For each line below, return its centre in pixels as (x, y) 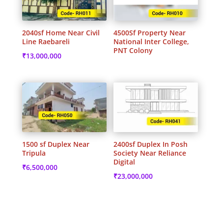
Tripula (34, 153)
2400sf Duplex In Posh (151, 144)
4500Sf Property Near (150, 33)
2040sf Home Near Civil (61, 33)
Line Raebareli (46, 42)
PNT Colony (133, 51)
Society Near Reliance (150, 153)
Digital (124, 162)
